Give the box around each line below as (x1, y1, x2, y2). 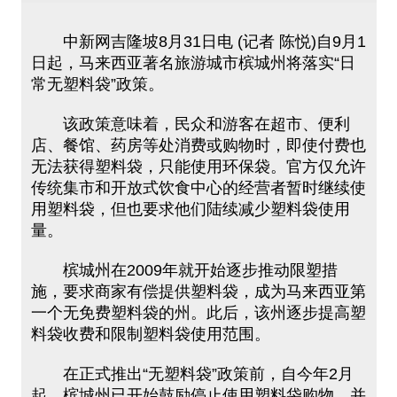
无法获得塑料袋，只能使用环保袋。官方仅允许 (30, 158, 366, 175)
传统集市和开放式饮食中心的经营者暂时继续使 (30, 179, 366, 197)
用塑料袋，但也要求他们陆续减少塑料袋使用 (30, 200, 350, 218)
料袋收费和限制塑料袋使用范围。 (30, 325, 270, 343)
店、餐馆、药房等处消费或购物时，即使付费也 (30, 136, 366, 154)
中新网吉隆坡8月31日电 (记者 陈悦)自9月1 (30, 33, 366, 51)
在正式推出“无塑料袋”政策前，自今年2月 (30, 365, 354, 383)
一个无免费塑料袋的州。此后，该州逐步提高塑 (30, 304, 366, 322)
